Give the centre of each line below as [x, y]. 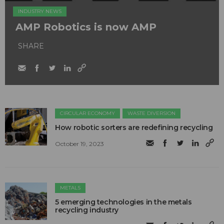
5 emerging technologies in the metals [123, 202]
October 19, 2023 [80, 143]
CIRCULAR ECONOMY [88, 113]
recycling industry [87, 210]
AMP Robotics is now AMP [86, 27]
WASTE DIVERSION [152, 113]
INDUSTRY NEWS [40, 11]
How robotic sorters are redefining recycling [134, 128]
